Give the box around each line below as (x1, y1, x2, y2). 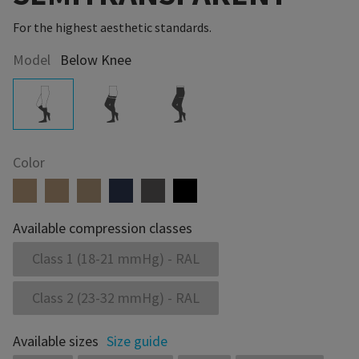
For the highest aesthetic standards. (12, 19, 212, 36)
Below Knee (59, 50, 131, 70)
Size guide (106, 332, 167, 351)
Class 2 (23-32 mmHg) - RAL (31, 288, 200, 307)
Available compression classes (12, 219, 192, 238)
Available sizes (12, 332, 99, 351)
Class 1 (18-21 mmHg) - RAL (31, 249, 200, 268)
